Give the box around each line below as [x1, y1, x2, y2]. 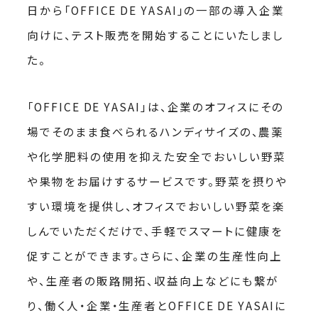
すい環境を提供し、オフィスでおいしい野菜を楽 [27, 198, 286, 214]
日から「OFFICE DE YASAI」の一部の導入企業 [27, 2, 285, 18]
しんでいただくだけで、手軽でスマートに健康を [27, 223, 284, 239]
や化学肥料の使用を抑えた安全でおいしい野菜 [27, 148, 287, 165]
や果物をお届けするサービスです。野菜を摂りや [27, 173, 288, 190]
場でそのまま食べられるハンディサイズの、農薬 [27, 124, 285, 140]
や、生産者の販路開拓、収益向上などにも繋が [27, 273, 280, 289]
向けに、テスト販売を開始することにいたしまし [27, 27, 285, 43]
